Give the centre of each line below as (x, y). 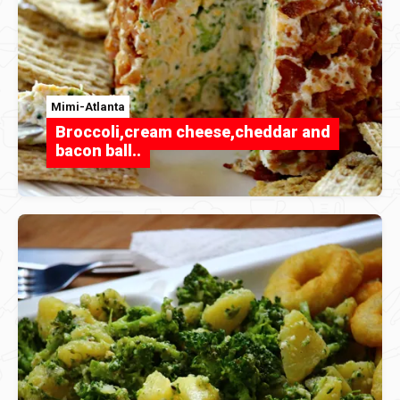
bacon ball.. (98, 151)
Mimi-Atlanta (88, 107)
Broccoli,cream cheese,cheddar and (193, 132)
